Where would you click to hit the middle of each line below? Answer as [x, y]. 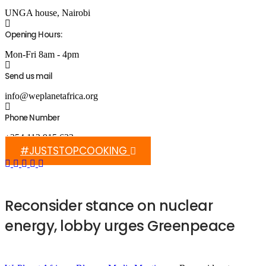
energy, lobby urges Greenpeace [120, 226]
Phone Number [32, 118]
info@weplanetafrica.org [51, 96]
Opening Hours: [33, 35]
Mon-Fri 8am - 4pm [42, 54]
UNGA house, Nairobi [47, 13]
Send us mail [28, 76]
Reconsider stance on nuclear [109, 206]
